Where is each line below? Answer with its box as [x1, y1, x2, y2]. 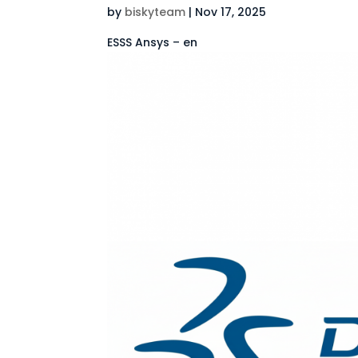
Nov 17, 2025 [195, 4, 267, 21]
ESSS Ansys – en [107, 34, 198, 51]
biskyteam [125, 4, 186, 21]
